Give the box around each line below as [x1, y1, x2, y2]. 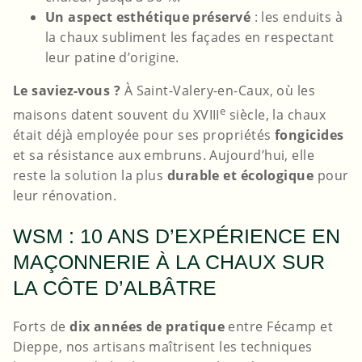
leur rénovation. [13, 186, 117, 204]
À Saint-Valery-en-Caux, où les [120, 81, 316, 99]
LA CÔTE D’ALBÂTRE [13, 276, 217, 299]
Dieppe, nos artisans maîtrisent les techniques [13, 338, 313, 356]
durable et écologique [166, 166, 314, 184]
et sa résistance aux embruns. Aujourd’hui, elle [13, 145, 315, 164]
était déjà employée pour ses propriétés [13, 125, 276, 144]
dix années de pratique [69, 318, 225, 336]
